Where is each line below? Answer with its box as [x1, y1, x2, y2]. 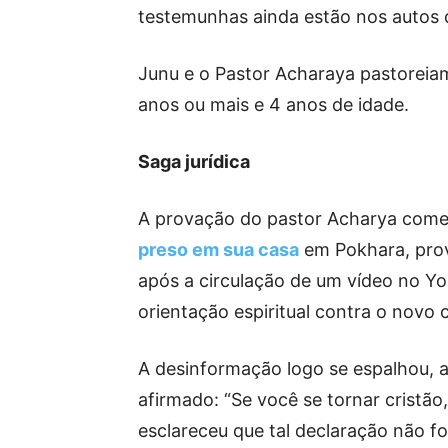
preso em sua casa [138, 239, 299, 260]
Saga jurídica [138, 151, 250, 172]
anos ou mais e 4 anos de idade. [138, 94, 409, 115]
